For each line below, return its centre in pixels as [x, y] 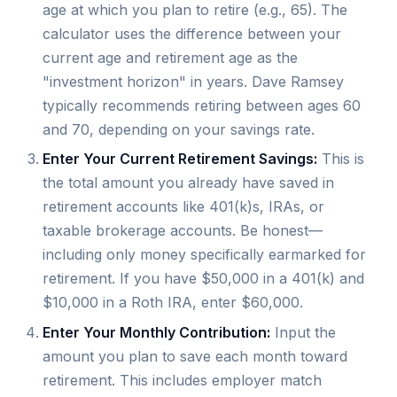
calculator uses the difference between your [192, 33]
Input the [303, 332]
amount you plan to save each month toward [195, 356]
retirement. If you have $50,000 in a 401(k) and [203, 279]
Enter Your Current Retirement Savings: [180, 159]
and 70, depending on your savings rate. [179, 129]
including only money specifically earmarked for [204, 255]
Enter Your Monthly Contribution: [156, 332]
